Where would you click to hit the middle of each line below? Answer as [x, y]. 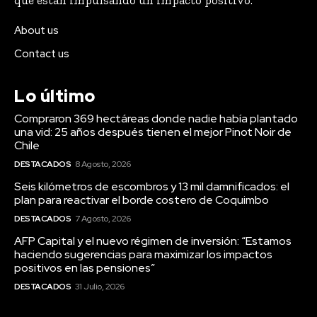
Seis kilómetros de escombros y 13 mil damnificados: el [152, 187]
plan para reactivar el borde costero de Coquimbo [142, 200]
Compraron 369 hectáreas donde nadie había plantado [156, 119]
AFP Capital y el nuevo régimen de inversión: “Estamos [153, 241]
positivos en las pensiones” [85, 268]
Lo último [55, 96]
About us [36, 31]
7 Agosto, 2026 [103, 219]
